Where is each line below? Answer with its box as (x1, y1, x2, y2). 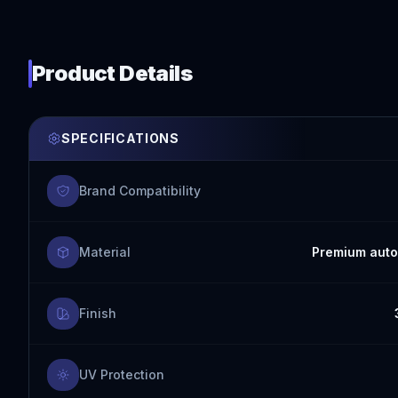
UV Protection (79, 367, 164, 382)
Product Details (32, 60, 192, 86)
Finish (79, 306, 116, 321)
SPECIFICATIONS (61, 131, 179, 146)
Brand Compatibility (79, 183, 201, 198)
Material (79, 244, 131, 259)
